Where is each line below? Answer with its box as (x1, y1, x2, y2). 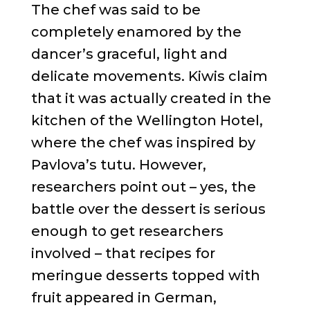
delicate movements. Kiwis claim (30, 67, 268, 84)
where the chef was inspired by (30, 134, 255, 151)
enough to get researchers (30, 222, 224, 239)
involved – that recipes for (30, 244, 215, 262)
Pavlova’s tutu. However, (30, 156, 206, 173)
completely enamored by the (30, 23, 241, 40)
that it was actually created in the (30, 89, 271, 107)
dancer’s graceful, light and (30, 45, 228, 62)
